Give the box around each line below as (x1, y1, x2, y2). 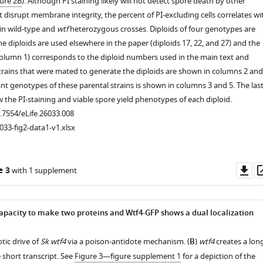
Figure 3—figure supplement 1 (74, 251, 181, 262)
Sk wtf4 (40, 236, 66, 247)
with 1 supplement (9, 165, 77, 176)
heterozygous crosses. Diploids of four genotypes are (68, 23, 255, 35)
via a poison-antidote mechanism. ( (65, 236, 190, 247)
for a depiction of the (180, 251, 255, 262)
